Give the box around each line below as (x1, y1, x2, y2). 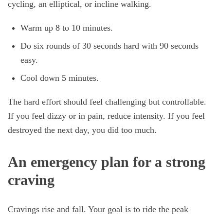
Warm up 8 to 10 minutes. (20, 23, 113, 33)
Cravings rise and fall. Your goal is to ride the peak (8, 204, 188, 214)
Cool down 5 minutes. (20, 73, 99, 83)
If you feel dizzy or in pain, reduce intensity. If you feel (8, 111, 205, 121)
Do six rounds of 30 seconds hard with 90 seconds (20, 41, 199, 51)
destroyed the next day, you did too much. (8, 125, 157, 135)
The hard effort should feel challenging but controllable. (8, 97, 206, 107)
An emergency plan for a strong (8, 154, 205, 170)
